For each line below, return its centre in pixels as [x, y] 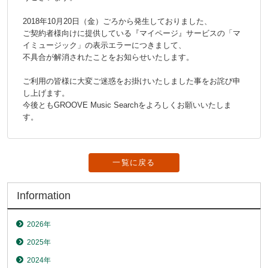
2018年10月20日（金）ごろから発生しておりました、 [117, 22]
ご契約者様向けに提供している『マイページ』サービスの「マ [132, 33]
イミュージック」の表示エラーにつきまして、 [104, 45]
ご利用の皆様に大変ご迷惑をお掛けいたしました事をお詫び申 [132, 81]
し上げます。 [46, 93]
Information [44, 195]
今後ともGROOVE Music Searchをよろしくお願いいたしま [127, 105]
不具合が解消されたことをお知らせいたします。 [108, 57]
